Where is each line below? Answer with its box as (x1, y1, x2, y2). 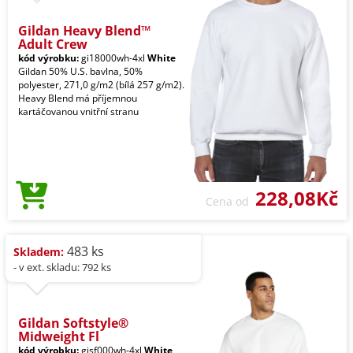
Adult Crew (18, 35, 87, 54)
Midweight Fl (18, 328, 99, 346)
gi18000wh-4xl (79, 51, 147, 65)
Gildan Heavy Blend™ (18, 22, 150, 40)
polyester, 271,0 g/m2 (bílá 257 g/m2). (18, 78, 184, 92)
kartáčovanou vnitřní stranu (18, 105, 139, 119)
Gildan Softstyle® (18, 314, 128, 333)
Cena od (206, 194, 255, 210)
